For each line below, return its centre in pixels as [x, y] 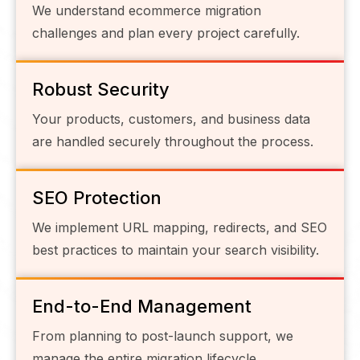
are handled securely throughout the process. [173, 141]
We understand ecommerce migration [147, 10]
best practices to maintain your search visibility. [176, 250]
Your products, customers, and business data [171, 119]
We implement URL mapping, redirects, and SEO [180, 227]
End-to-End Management [142, 306]
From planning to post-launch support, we [163, 335]
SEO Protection [97, 197]
